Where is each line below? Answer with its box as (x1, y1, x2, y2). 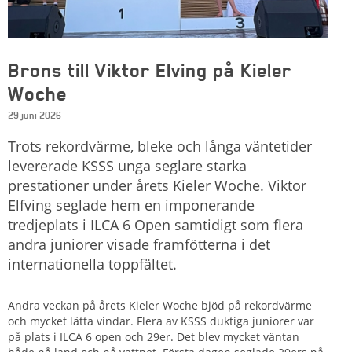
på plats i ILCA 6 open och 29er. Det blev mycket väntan (8, 328, 299, 344)
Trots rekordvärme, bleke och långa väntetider (8, 136, 312, 156)
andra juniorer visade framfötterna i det (8, 234, 270, 254)
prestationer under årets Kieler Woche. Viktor (8, 175, 306, 195)
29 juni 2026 (8, 108, 61, 121)
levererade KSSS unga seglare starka (8, 156, 247, 175)
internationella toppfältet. (8, 254, 177, 273)
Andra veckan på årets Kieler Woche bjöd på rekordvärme (8, 297, 312, 313)
